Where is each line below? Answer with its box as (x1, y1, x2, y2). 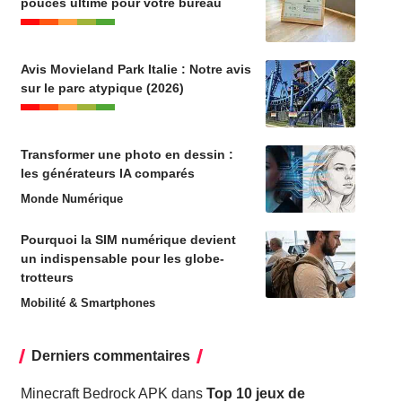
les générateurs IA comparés (20, 165, 195, 180)
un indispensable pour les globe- (20, 250, 224, 266)
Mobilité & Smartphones (20, 295, 155, 310)
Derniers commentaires (31, 347, 190, 363)
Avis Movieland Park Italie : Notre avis (20, 61, 251, 76)
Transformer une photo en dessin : (20, 146, 233, 162)
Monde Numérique (20, 191, 123, 205)
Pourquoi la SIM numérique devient (20, 232, 236, 247)
